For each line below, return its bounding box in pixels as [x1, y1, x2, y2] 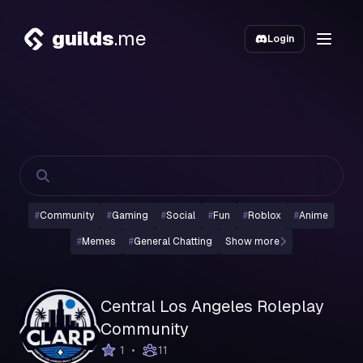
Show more [225, 236, 280, 247]
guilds [52, 28, 114, 49]
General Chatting [134, 236, 213, 247]
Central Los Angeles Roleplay [100, 297, 324, 315]
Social [166, 210, 195, 221]
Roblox [248, 210, 281, 221]
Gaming [112, 210, 148, 221]
